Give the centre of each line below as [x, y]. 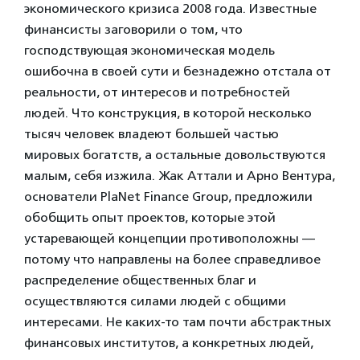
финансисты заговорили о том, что [133, 29]
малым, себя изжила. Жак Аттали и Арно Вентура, [180, 175]
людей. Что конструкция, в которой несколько [168, 112]
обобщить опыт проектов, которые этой [150, 217]
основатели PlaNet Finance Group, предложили [168, 196]
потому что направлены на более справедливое [172, 259]
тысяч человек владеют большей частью [151, 133]
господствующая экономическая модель [149, 50]
